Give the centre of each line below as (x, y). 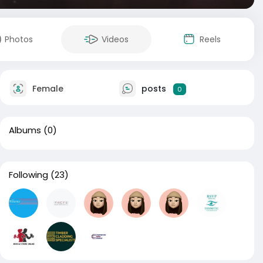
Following (28, 175)
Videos (115, 39)
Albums (25, 130)
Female (47, 88)
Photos (19, 39)
